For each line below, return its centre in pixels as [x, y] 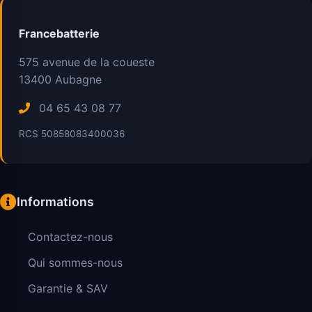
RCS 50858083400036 [72, 133]
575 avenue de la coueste [87, 62]
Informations [55, 202]
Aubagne [78, 79]
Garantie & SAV [68, 289]
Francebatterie [59, 33]
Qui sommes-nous [75, 263]
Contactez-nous [70, 237]
